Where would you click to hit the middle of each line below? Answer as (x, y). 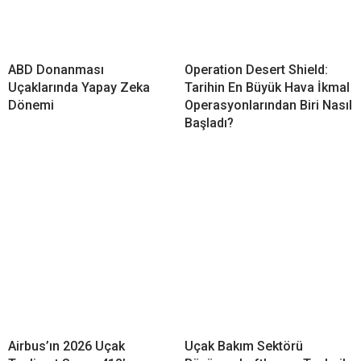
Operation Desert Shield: (256, 69)
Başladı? (209, 122)
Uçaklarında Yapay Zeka (79, 87)
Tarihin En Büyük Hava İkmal (267, 87)
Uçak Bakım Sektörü (244, 346)
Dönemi (31, 105)
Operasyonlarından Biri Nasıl (268, 105)
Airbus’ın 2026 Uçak (66, 346)
